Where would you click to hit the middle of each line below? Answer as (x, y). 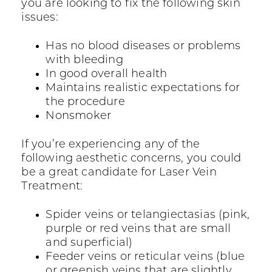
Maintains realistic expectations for (143, 89)
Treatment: (52, 187)
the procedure (85, 103)
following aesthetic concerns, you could (131, 159)
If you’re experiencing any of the (111, 145)
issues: (40, 18)
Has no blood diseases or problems (143, 47)
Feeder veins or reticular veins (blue (145, 257)
